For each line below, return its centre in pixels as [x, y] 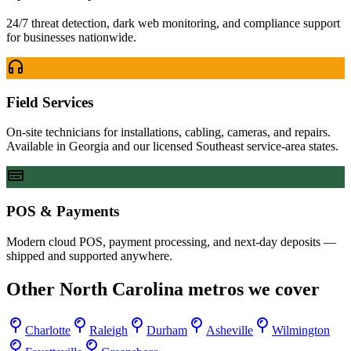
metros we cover [251, 289]
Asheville [230, 330]
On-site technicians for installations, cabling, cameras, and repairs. [168, 132]
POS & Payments [63, 212]
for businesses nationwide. [71, 37]
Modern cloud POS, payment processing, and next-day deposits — [171, 241]
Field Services [50, 102]
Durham [167, 330]
